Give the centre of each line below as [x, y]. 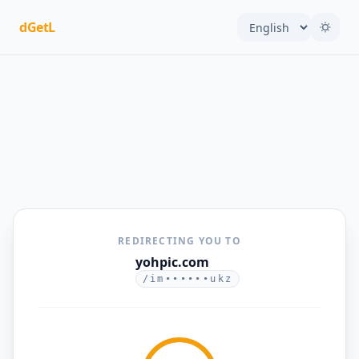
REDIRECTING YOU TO [179, 241]
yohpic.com [172, 262]
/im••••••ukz [188, 279]
